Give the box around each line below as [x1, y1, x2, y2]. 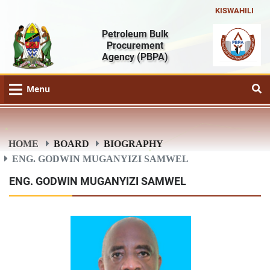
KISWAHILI [215, 5, 254, 15]
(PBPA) [137, 51, 168, 63]
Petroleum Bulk [101, 28, 169, 40]
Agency [102, 51, 137, 63]
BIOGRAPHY [104, 138, 164, 148]
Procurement [107, 39, 163, 51]
